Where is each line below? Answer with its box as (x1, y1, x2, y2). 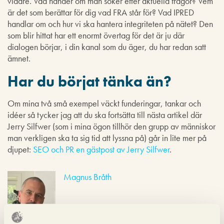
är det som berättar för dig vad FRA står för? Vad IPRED (7, 6, 194, 18)
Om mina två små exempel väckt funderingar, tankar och (7, 97, 201, 109)
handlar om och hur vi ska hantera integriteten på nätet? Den (7, 18, 213, 29)
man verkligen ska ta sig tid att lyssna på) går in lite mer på (7, 132, 206, 143)
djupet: (7, 143, 33, 155)
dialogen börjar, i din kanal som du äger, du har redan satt (7, 41, 206, 52)
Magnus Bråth (63, 171, 111, 182)
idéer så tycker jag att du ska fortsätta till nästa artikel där (7, 109, 202, 120)
